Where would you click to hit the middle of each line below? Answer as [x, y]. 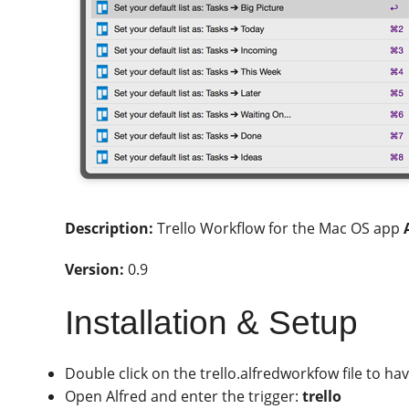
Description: [110, 228]
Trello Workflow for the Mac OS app [279, 228]
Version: [95, 269]
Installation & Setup [212, 322]
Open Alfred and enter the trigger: [184, 397]
